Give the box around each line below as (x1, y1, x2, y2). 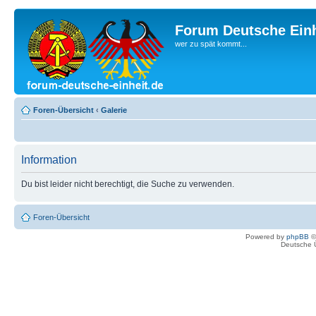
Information (21, 154, 77, 166)
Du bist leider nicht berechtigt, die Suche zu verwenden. (21, 179, 234, 189)
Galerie (101, 106, 127, 114)
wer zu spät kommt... (175, 39, 247, 48)
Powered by (245, 233, 286, 241)
